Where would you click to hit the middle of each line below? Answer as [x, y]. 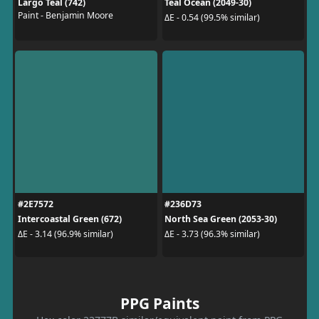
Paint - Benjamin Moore [65, 15]
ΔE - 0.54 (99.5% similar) [212, 17]
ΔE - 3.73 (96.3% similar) [212, 234]
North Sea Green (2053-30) [221, 219]
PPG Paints [159, 303]
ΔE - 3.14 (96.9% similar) [65, 234]
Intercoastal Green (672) [69, 219]
